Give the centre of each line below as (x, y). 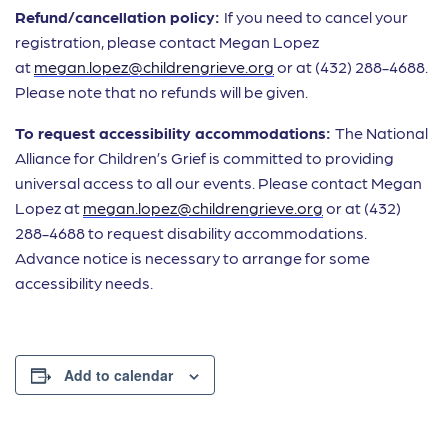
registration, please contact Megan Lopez (167, 42)
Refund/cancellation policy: (119, 17)
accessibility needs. (84, 283)
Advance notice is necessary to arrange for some (192, 258)
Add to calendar (118, 375)
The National (381, 133)
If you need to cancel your (316, 17)
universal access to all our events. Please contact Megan (218, 183)
